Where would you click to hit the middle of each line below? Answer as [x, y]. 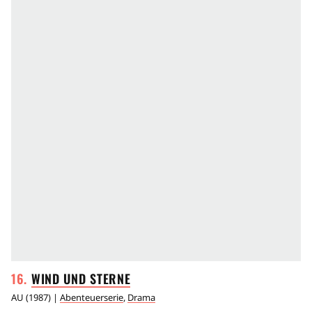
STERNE [110, 279]
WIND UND [61, 279]
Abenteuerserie [92, 298]
